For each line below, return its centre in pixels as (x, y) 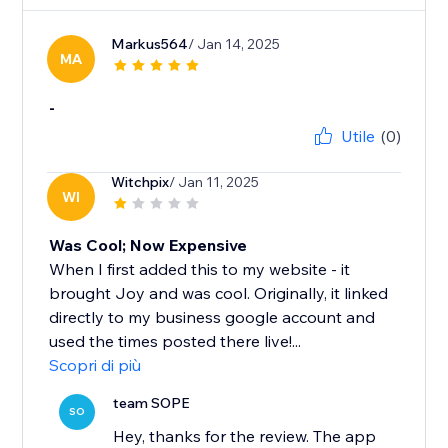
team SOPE (152, 403)
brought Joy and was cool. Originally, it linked (219, 293)
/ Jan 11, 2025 (214, 182)
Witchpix (140, 182)
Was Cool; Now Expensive (148, 245)
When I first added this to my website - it (200, 269)
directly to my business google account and (212, 317)
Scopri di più (95, 365)
